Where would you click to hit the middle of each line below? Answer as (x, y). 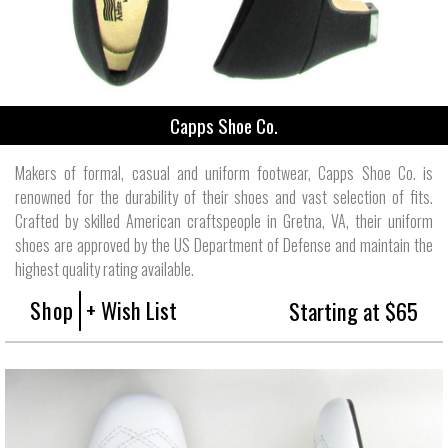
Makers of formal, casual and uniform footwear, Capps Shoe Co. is (224, 172)
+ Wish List (131, 309)
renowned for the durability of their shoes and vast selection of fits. (224, 196)
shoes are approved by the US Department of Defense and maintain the (224, 244)
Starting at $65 (353, 310)
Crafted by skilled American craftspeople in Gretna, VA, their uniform (224, 220)
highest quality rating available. (104, 268)
